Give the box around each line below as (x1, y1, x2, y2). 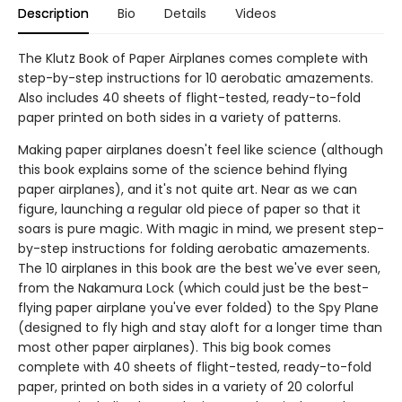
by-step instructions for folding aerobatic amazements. (18, 240, 370, 258)
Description (18, 4, 89, 23)
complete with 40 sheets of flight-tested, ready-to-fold (18, 358, 371, 377)
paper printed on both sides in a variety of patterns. (18, 109, 341, 127)
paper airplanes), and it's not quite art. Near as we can (18, 180, 357, 199)
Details (164, 4, 206, 23)
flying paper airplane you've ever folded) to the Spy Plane (18, 299, 379, 318)
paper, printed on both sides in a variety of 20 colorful (18, 378, 354, 397)
